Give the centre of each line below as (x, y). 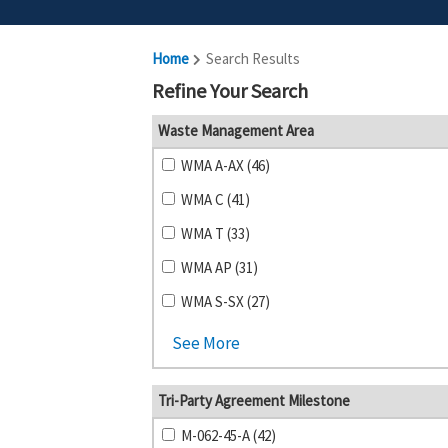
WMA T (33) (215, 233)
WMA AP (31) (219, 267)
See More (206, 343)
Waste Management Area (236, 130)
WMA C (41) (215, 199)
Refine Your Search (230, 90)
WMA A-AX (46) (225, 165)
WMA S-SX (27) (225, 301)
